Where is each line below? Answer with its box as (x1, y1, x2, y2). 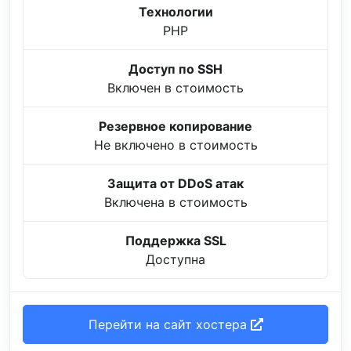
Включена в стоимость (103, 194, 248, 211)
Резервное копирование (99, 118, 252, 135)
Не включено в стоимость (93, 137, 258, 154)
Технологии (138, 4, 213, 20)
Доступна (146, 251, 205, 268)
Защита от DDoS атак (107, 175, 244, 192)
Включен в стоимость (107, 80, 244, 96)
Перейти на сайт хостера (88, 317, 251, 333)
